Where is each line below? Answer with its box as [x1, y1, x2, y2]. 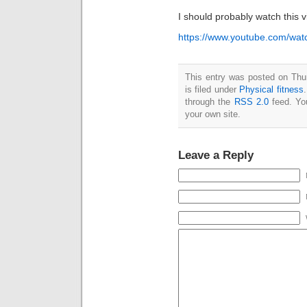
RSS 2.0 [234, 97, 269, 108]
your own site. [185, 109, 241, 120]
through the [185, 97, 234, 108]
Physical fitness [239, 84, 304, 95]
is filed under [185, 84, 240, 95]
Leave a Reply [178, 148, 254, 162]
